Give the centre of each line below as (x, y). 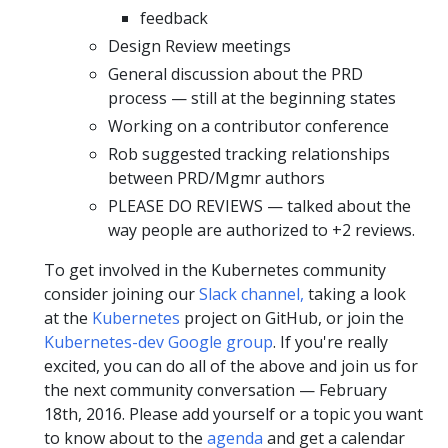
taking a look (355, 294)
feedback (174, 18)
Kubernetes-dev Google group (158, 342)
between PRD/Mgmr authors (216, 178)
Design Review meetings (199, 46)
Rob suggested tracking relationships (249, 154)
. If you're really (330, 342)
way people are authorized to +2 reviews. (261, 230)
